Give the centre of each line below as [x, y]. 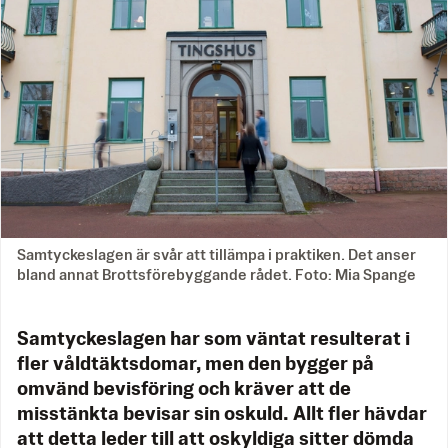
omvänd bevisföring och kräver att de [184, 389]
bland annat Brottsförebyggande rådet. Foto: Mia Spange [216, 275]
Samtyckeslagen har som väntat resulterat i [213, 339]
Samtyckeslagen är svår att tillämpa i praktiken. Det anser [216, 255]
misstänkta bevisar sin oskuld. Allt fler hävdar [222, 414]
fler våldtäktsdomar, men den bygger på [195, 364]
